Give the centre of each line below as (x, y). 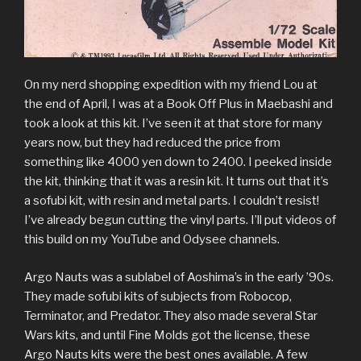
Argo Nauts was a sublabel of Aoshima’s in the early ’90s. (179, 277)
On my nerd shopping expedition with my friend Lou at (171, 85)
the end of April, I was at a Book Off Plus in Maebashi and (178, 104)
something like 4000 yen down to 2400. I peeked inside (178, 162)
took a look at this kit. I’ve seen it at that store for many (173, 124)
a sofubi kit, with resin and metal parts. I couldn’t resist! (172, 201)
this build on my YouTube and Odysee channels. (152, 240)
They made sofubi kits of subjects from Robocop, (158, 296)
